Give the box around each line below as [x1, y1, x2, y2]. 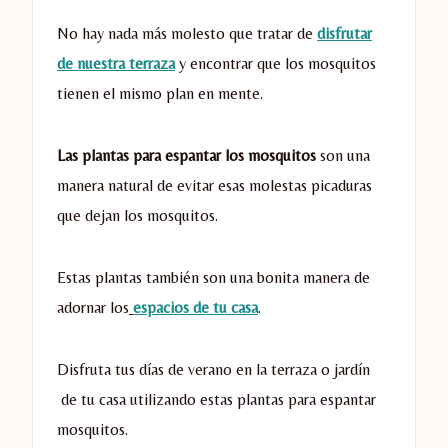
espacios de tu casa [133, 298, 258, 318]
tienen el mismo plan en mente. [57, 84, 263, 104]
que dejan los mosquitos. [57, 206, 218, 226]
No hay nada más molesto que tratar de [57, 24, 317, 44]
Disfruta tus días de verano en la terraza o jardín [57, 360, 370, 380]
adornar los [57, 298, 129, 318]
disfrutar [317, 24, 372, 44]
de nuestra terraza [57, 54, 175, 74]
